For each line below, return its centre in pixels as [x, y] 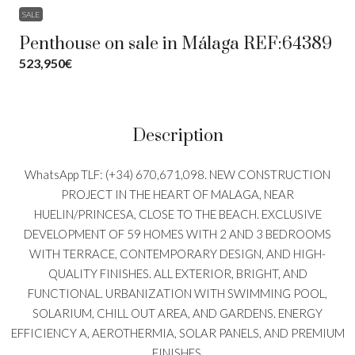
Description [177, 136]
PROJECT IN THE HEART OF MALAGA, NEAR [177, 194]
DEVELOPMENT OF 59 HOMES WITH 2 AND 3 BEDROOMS [177, 233]
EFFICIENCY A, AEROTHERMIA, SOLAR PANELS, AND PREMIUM [177, 332]
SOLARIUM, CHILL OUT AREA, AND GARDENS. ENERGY [177, 313]
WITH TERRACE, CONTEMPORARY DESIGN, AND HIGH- [177, 253]
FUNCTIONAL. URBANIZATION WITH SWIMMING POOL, [177, 293]
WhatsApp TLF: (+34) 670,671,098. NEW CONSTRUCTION [177, 174]
